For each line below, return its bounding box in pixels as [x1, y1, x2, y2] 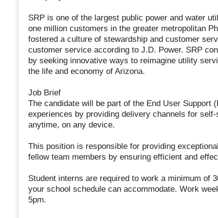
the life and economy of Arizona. [28, 67, 145, 76]
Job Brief [28, 88, 61, 98]
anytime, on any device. [28, 120, 115, 130]
